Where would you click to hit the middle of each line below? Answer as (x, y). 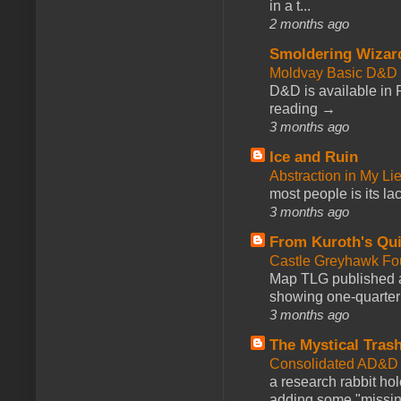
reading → (303, 108)
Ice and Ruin (314, 157)
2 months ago (309, 23)
